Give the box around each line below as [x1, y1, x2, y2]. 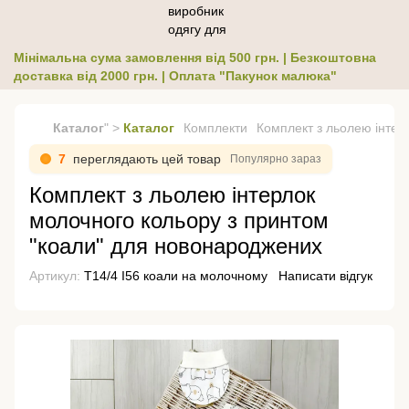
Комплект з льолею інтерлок [29, 183, 316, 207]
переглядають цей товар [73, 152, 221, 166]
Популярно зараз [230, 152, 321, 165]
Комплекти [184, 121, 247, 135]
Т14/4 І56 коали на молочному [80, 268, 267, 283]
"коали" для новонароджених [29, 234, 322, 258]
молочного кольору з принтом [29, 208, 329, 233]
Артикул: [29, 268, 80, 283]
